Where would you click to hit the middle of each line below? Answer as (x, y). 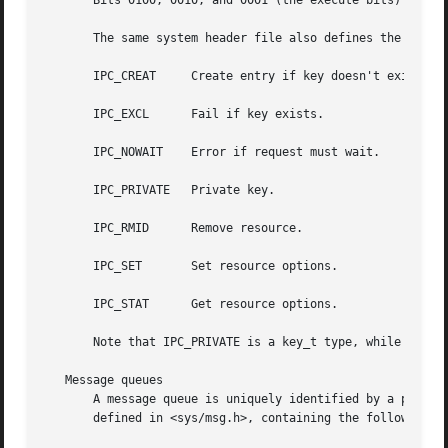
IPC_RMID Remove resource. (174, 228)
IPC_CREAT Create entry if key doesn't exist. (237, 76)
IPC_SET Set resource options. (93, 266)
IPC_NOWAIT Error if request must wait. (212, 152)
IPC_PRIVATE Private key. (160, 190)
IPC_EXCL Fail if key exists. (184, 114)
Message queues (104, 380)
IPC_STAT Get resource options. (191, 304)
